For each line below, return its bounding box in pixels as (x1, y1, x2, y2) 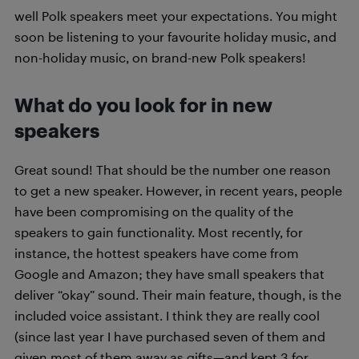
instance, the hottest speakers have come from (14, 244, 299, 260)
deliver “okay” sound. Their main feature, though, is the (14, 286, 341, 302)
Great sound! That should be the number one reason (14, 161, 331, 177)
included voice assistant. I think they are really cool (14, 307, 320, 323)
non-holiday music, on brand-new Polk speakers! (14, 49, 306, 65)
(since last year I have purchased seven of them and (14, 328, 325, 344)
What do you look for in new (14, 93, 272, 116)
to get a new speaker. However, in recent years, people (14, 182, 342, 198)
